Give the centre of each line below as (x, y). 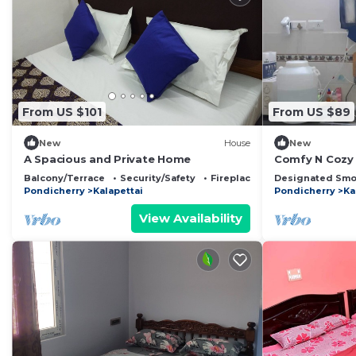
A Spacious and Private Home (107, 159)
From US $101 (62, 112)
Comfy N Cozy (314, 159)
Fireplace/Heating (255, 178)
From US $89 (311, 112)
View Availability (191, 219)
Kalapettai (118, 191)
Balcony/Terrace (64, 178)
